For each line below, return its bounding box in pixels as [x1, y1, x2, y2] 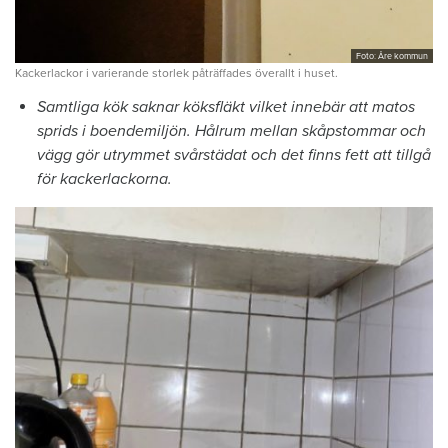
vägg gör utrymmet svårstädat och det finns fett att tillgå [37, 145, 432, 166]
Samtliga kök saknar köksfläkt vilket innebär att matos [37, 97, 416, 118]
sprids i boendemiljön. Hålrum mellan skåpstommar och [37, 121, 427, 142]
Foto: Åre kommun [356, 51, 428, 63]
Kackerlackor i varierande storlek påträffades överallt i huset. [15, 66, 338, 81]
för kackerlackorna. [37, 169, 173, 190]
